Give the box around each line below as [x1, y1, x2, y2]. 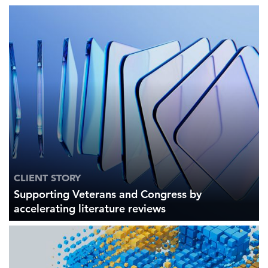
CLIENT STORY [14, 172, 81, 184]
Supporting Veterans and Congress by [14, 187, 202, 202]
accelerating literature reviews [14, 202, 166, 216]
